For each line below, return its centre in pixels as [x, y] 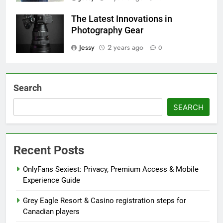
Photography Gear [107, 31]
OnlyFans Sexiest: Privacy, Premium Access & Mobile [111, 169]
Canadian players [51, 212]
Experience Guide [52, 180]
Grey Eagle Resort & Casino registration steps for [105, 201]
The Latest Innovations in [122, 19]
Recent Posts [49, 151]
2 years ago [125, 48]
